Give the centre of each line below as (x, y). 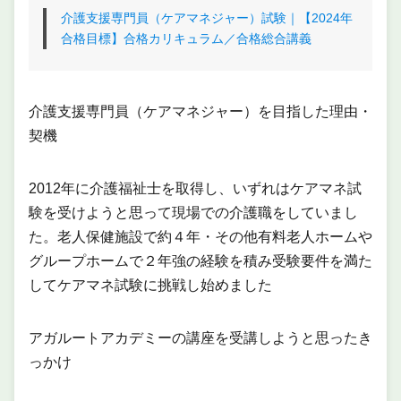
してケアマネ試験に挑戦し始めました (150, 286)
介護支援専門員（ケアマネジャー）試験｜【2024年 (207, 18)
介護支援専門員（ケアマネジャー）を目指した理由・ (200, 112)
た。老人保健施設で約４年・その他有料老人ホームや (200, 237)
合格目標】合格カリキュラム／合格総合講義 (186, 39)
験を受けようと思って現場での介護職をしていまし (193, 213)
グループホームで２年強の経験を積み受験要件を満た (200, 261)
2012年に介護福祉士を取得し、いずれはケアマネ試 (195, 189)
